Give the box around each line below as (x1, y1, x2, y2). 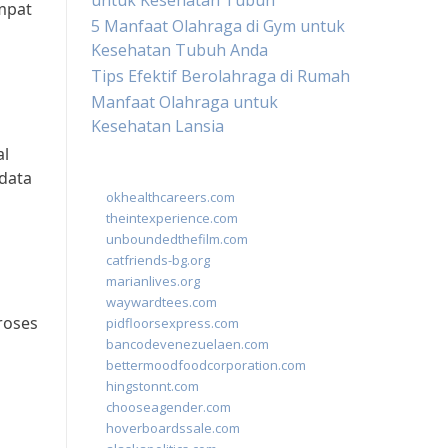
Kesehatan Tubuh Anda (91, 39, 268, 61)
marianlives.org (106, 272, 200, 290)
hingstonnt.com (106, 377, 199, 395)
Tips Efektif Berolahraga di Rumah (91, 65, 350, 87)
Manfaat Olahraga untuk (91, 91, 278, 113)
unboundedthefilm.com (106, 230, 248, 248)
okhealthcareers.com (106, 188, 235, 206)
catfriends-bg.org (106, 251, 210, 269)
